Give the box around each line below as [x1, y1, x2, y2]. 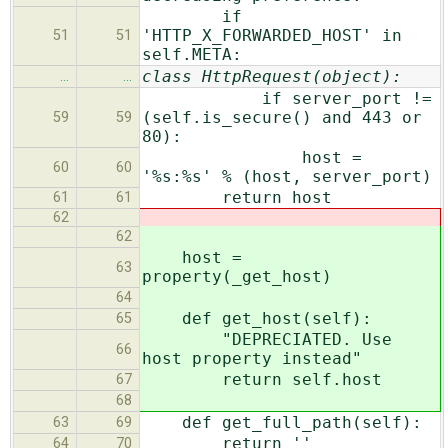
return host [142, 187, 332, 207]
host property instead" [142, 348, 362, 368]
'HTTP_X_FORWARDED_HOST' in [142, 25, 402, 45]
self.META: [142, 44, 242, 64]
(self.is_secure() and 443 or [142, 107, 422, 127]
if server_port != [142, 88, 432, 108]
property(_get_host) [142, 266, 332, 286]
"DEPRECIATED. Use [142, 329, 392, 349]
